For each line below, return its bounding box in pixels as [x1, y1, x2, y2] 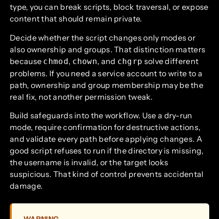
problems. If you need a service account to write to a [10, 68, 202, 78]
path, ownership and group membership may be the [10, 80, 204, 90]
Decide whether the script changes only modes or [10, 32, 196, 43]
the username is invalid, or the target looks [10, 157, 169, 168]
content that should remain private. [10, 14, 142, 24]
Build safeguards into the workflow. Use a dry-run [10, 110, 193, 121]
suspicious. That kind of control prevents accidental [10, 169, 204, 179]
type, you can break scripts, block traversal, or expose [10, 2, 209, 12]
